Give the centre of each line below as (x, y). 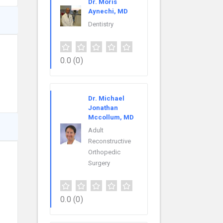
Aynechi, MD (108, 11)
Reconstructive (110, 141)
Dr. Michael (106, 99)
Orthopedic (104, 152)
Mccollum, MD (111, 117)
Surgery (99, 163)
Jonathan (103, 108)
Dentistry (101, 24)
